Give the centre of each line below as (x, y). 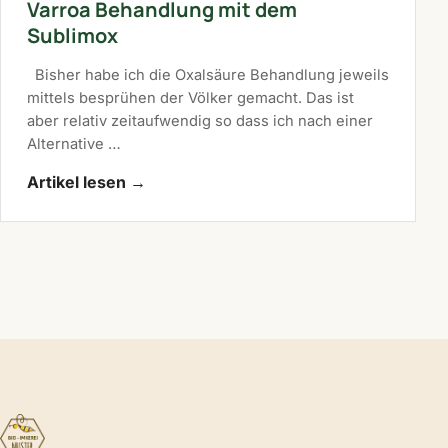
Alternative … (74, 143)
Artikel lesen (78, 182)
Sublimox (72, 35)
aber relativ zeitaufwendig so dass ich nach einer (200, 120)
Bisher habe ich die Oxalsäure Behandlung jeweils (208, 74)
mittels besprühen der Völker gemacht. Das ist (190, 97)
